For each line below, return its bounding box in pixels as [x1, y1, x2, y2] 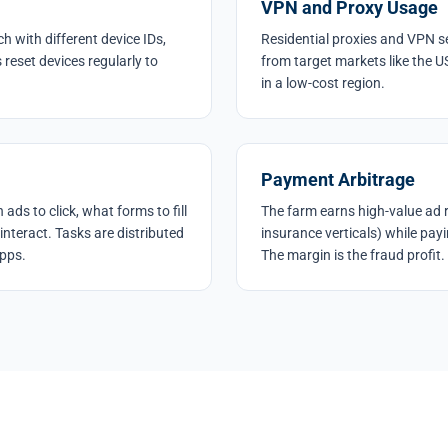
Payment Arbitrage [261, 169, 415, 190]
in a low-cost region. [261, 75, 385, 91]
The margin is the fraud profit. [261, 247, 445, 263]
